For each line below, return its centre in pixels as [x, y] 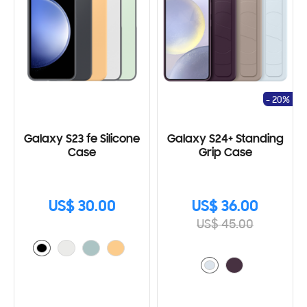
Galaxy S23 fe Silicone [82, 139]
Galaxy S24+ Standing [225, 139]
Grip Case [225, 153]
